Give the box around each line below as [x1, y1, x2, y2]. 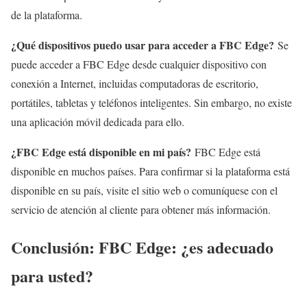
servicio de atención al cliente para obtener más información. [11, 202, 271, 217]
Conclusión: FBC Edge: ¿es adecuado [11, 235, 273, 260]
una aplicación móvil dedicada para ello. [11, 114, 184, 130]
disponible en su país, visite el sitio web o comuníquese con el [11, 183, 278, 198]
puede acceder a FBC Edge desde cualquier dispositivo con [11, 57, 267, 72]
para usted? [11, 264, 93, 288]
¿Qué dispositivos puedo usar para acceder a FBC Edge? [11, 37, 278, 53]
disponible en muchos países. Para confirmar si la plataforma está [11, 164, 290, 179]
